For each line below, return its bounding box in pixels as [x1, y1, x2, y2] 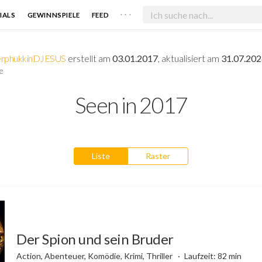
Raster [146, 150, 170, 161]
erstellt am [65, 52, 112, 64]
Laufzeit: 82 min [184, 250, 242, 261]
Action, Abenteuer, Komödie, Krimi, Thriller [16, 250, 174, 261]
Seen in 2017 [74, 91, 188, 118]
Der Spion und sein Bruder [16, 230, 174, 247]
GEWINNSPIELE [27, 11, 80, 19]
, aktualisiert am [157, 52, 221, 64]
